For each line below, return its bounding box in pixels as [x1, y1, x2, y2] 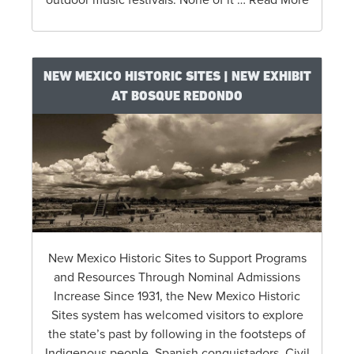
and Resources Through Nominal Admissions [54, 269, 300, 286]
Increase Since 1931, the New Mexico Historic [54, 288, 300, 305]
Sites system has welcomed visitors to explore [51, 307, 303, 324]
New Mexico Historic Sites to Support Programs [47, 250, 307, 267]
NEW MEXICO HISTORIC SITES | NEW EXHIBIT [43, 67, 311, 84]
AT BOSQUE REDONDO [111, 87, 243, 104]
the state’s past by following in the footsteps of [48, 326, 306, 343]
